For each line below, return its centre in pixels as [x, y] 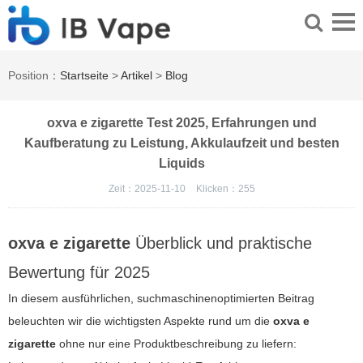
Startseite [84, 76]
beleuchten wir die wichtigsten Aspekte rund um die [141, 321]
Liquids [181, 164]
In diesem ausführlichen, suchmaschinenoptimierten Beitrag [161, 299]
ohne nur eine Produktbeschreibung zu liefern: [176, 344]
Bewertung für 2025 [79, 273]
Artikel [137, 76]
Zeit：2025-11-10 [148, 189]
